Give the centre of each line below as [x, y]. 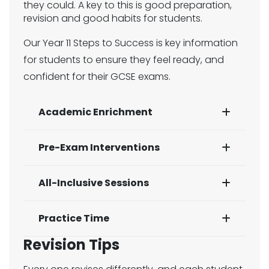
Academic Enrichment [95, 112]
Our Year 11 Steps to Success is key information [131, 43]
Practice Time [74, 218]
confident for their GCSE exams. [97, 77]
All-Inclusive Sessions [94, 183]
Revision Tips [71, 245]
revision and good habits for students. [114, 18]
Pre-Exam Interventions [99, 147]
